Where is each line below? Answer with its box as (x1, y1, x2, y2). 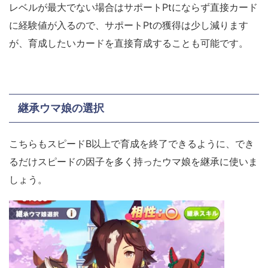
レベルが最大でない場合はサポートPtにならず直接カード (9, 1, 258, 14)
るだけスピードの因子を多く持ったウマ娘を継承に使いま (9, 156, 258, 168)
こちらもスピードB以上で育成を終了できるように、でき (9, 138, 254, 150)
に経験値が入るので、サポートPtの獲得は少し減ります (9, 19, 248, 32)
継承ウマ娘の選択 (18, 102, 104, 115)
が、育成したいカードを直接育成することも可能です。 (9, 37, 248, 50)
